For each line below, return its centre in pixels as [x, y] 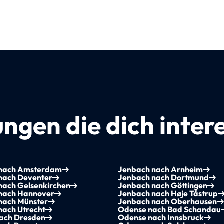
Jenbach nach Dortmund [164, 178]
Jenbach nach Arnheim [161, 170]
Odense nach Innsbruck [161, 218]
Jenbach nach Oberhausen [168, 202]
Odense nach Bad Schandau [170, 210]
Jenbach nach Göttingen [163, 186]
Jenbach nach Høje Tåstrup [168, 194]
